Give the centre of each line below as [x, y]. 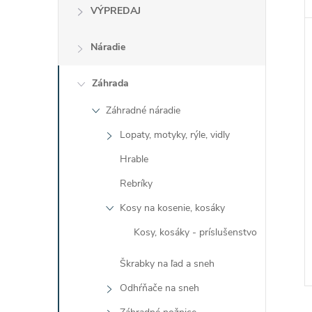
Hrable [134, 159]
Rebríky [136, 184]
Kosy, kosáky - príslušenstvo [195, 232]
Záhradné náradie [143, 110]
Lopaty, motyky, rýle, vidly [175, 135]
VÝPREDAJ [116, 11]
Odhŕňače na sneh [159, 288]
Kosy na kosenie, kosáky [172, 208]
